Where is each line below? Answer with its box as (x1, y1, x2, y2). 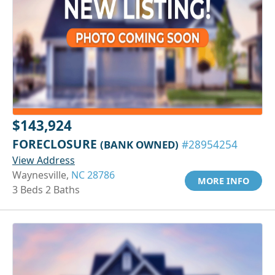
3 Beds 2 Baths (12, 182, 80, 196)
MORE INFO (198, 174, 249, 187)
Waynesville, (12, 168, 71, 182)
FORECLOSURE (12, 135, 100, 152)
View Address (12, 153, 75, 167)
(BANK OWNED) (100, 137, 179, 152)
